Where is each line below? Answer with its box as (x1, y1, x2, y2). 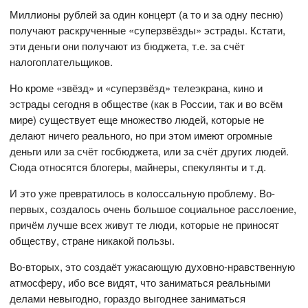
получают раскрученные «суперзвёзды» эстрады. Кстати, (10, 23, 286, 38)
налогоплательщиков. (10, 54, 113, 69)
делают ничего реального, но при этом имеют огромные (10, 128, 273, 143)
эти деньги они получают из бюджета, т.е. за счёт (10, 38, 245, 54)
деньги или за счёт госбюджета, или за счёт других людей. (10, 144, 289, 159)
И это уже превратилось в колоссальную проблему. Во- (10, 186, 276, 201)
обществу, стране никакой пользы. (10, 233, 175, 248)
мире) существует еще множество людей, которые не (10, 112, 265, 127)
